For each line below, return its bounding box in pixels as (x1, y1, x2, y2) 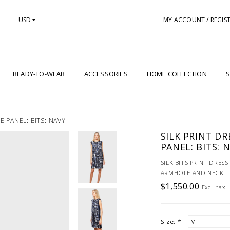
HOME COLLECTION (146, 69, 207, 79)
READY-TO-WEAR (13, 69, 65, 79)
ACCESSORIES (84, 69, 128, 79)
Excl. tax (201, 183, 225, 191)
